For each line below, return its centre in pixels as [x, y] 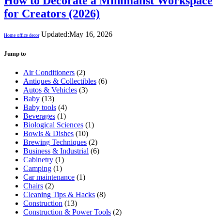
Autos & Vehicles [50, 90]
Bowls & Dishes [48, 133]
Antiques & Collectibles [60, 81]
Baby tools [40, 107]
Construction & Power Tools [67, 212]
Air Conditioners [49, 72]
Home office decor [22, 35]
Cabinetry [38, 159]
